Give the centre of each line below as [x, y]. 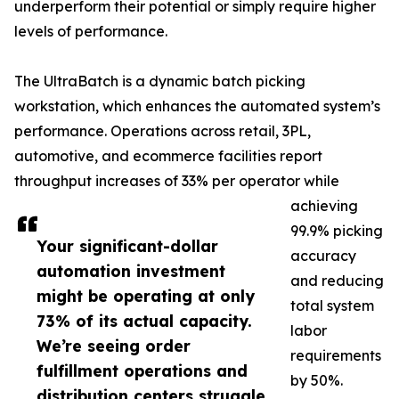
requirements [336, 356]
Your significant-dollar [127, 246]
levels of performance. [91, 32]
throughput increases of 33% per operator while [177, 181]
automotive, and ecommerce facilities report [168, 156]
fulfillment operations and [142, 371]
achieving [324, 206]
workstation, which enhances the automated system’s [197, 106]
